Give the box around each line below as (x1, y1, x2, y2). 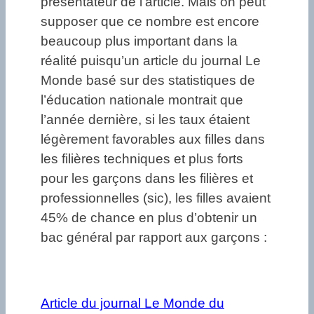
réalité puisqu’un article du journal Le (41, 53, 261, 68)
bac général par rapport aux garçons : (41, 229, 267, 245)
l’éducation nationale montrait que (41, 92, 243, 107)
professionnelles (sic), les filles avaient (41, 190, 271, 205)
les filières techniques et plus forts (41, 151, 243, 166)
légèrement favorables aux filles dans (41, 131, 265, 146)
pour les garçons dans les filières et (41, 170, 253, 186)
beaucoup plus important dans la (41, 33, 238, 48)
